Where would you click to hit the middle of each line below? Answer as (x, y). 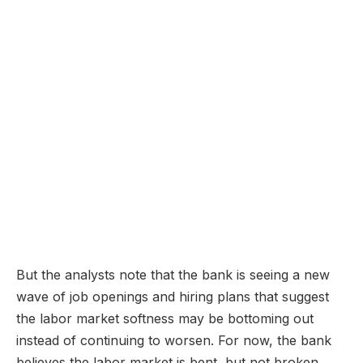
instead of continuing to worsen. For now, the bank (174, 341)
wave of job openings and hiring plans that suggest (173, 297)
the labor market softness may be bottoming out (165, 319)
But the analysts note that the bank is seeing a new (173, 275)
